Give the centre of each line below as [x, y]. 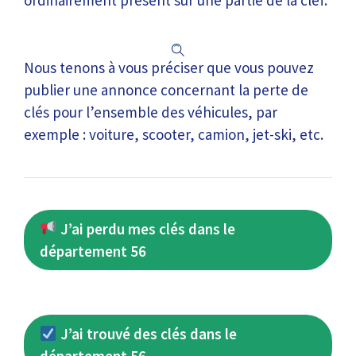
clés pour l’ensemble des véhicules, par [151, 112]
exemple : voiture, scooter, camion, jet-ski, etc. [174, 134]
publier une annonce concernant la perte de [166, 89]
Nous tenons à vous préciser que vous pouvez [169, 67]
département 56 [93, 251]
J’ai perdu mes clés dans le [146, 228]
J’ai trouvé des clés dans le [147, 334]
